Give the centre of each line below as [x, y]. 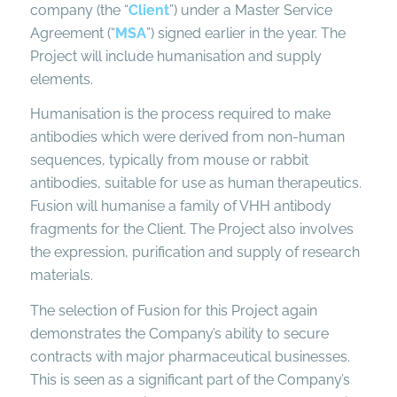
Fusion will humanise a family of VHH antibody [180, 206]
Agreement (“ [72, 33]
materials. [61, 276]
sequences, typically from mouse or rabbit [169, 160]
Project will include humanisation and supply [175, 56]
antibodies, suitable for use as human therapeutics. [195, 183]
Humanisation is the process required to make [180, 114]
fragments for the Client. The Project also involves [191, 230]
